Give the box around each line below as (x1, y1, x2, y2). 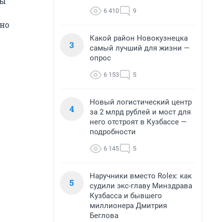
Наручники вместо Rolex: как (90, 171, 192, 180)
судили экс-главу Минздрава (90, 181, 192, 190)
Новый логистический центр (90, 98, 192, 107)
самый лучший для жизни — (90, 44, 190, 53)
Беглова (90, 211, 118, 220)
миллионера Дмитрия (90, 201, 167, 210)
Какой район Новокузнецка (90, 34, 188, 43)
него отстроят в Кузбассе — (90, 117, 187, 126)
